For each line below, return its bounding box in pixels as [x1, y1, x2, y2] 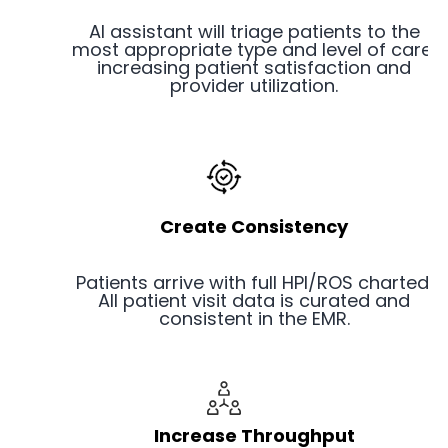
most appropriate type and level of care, [72, 37, 436, 63]
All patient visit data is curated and [98, 288, 410, 314]
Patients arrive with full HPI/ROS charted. [76, 270, 432, 296]
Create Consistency [160, 214, 348, 240]
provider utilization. [170, 73, 338, 99]
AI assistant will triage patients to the [88, 19, 420, 45]
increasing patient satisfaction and [97, 55, 411, 81]
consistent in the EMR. [158, 306, 350, 332]
